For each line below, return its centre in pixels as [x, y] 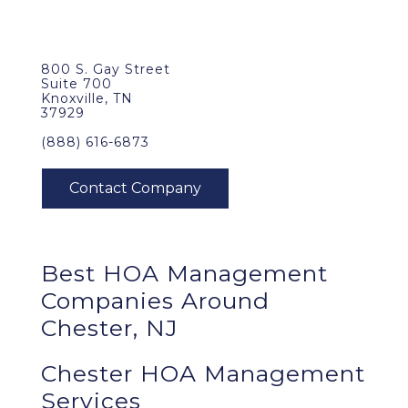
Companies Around [155, 301]
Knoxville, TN [87, 98]
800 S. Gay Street [106, 69]
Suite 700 [76, 84]
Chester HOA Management [203, 373]
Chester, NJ [110, 328]
